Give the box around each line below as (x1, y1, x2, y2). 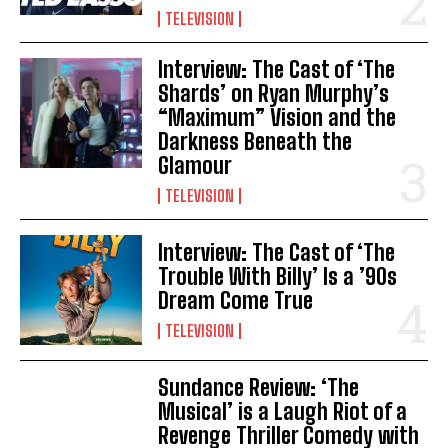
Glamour (158, 152, 233, 180)
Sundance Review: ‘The (158, 374, 360, 402)
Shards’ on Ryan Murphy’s (158, 80, 390, 108)
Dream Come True (158, 287, 314, 315)
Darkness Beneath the (158, 128, 353, 156)
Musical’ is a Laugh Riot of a (158, 398, 408, 426)
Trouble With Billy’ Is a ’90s (158, 263, 398, 291)
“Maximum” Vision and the (158, 104, 397, 132)
